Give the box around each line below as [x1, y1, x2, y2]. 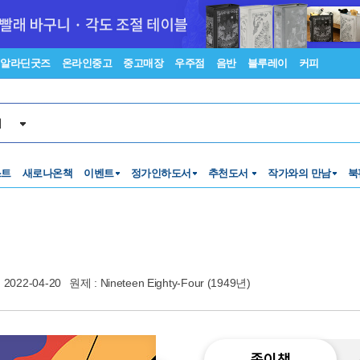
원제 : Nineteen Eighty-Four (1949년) [68, 276, 251, 289]
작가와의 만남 [268, 167, 331, 179]
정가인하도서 [130, 167, 191, 179]
